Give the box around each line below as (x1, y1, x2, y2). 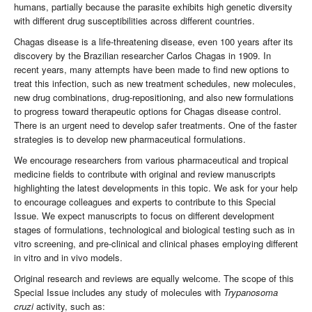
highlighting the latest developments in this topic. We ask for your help (14, 181, 297, 195)
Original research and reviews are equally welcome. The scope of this (14, 272, 294, 286)
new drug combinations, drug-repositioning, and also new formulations (14, 91, 294, 104)
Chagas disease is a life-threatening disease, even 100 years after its (14, 35, 293, 49)
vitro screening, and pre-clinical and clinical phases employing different (14, 237, 298, 251)
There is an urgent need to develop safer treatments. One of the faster (14, 118, 297, 132)
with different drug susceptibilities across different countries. (14, 14, 255, 28)
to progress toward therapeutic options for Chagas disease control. (14, 104, 281, 118)
